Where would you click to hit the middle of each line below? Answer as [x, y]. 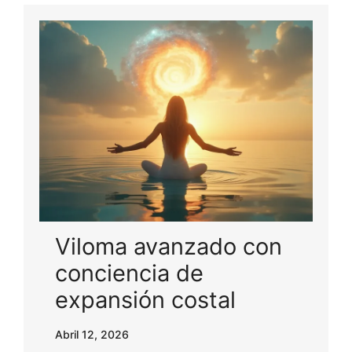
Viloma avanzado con [169, 246]
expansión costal [145, 299]
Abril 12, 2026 [92, 334]
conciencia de [129, 273]
